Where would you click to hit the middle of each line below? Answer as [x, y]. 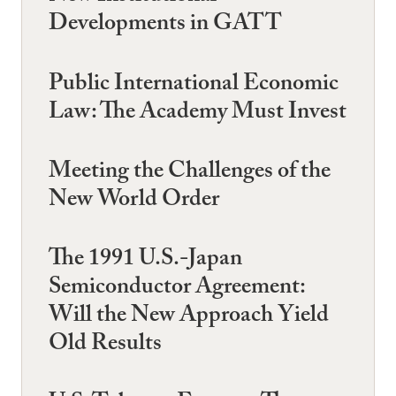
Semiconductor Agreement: [177, 289]
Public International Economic [194, 85]
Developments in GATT [165, 26]
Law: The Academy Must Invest [198, 114]
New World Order [134, 201]
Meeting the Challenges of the [190, 173]
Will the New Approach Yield [189, 317]
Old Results [105, 346]
